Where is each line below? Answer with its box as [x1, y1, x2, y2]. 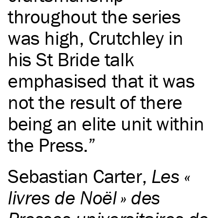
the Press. [8, 133, 89, 157]
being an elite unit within [8, 111, 204, 136]
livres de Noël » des [8, 185, 161, 210]
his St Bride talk [8, 47, 134, 72]
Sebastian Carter [8, 164, 142, 188]
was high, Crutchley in [8, 26, 183, 50]
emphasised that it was [8, 69, 195, 93]
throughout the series [8, 4, 181, 29]
